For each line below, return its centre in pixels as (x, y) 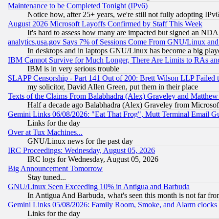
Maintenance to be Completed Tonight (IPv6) (78, 6)
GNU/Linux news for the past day (80, 141)
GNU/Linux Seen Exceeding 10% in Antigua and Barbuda (99, 187)
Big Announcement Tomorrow (55, 169)
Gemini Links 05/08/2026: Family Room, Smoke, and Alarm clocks (112, 205)
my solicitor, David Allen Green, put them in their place (113, 87)
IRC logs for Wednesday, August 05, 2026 (93, 159)
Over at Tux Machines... (45, 132)
